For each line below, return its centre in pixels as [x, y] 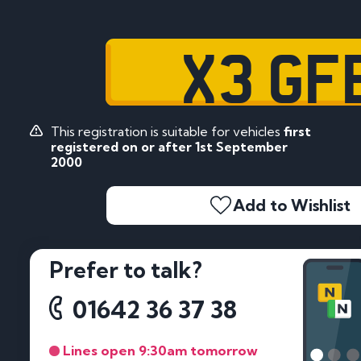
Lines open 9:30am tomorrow [160, 351]
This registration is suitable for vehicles [167, 131]
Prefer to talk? [126, 270]
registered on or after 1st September [169, 146]
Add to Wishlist [292, 205]
